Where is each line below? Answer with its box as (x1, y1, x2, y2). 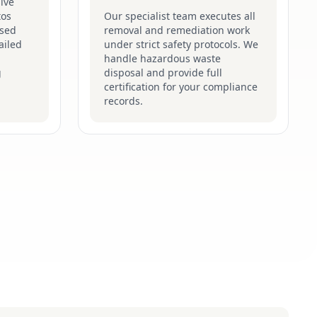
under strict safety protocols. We (104, 38, 258, 51)
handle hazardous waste (104, 52, 221, 65)
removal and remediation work (104, 23, 250, 37)
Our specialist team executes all (104, 9, 255, 23)
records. (104, 94, 143, 108)
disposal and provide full (104, 66, 222, 79)
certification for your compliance (104, 80, 258, 93)
